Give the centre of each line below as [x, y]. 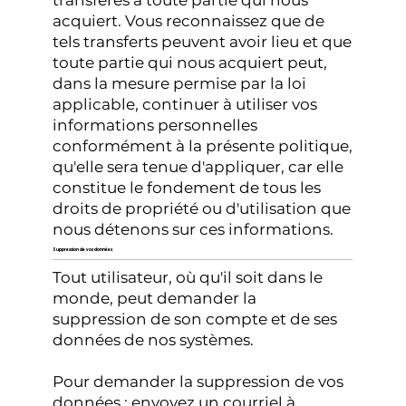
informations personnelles [155, 125]
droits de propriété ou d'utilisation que [202, 208]
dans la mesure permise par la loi [180, 83]
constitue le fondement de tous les [187, 187]
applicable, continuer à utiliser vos [185, 104]
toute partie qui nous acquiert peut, [190, 62]
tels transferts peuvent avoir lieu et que [203, 41]
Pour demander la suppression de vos [198, 382]
